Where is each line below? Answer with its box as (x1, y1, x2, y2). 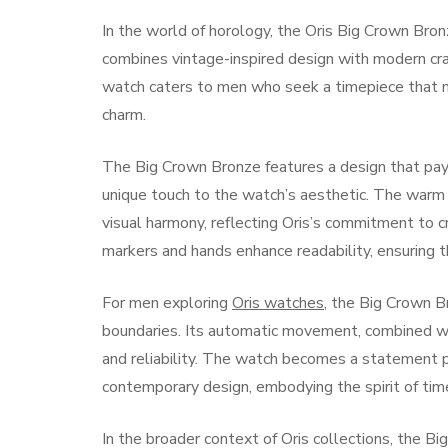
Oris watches (232, 292, 324, 314)
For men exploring (102, 292, 232, 314)
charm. (102, 104, 146, 126)
